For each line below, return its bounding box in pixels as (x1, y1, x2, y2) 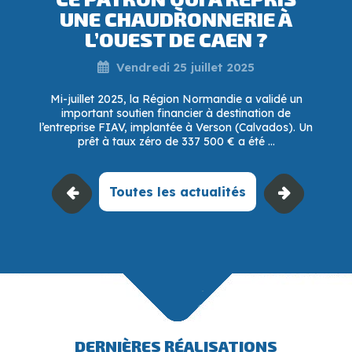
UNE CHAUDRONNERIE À (60, 5, 292, 31)
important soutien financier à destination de (61, 105, 291, 120)
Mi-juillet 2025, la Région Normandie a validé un (49, 91, 302, 106)
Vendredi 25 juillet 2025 (116, 59, 255, 75)
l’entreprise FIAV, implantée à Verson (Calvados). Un (39, 119, 313, 134)
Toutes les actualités (109, 183, 246, 200)
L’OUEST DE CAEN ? (84, 26, 268, 51)
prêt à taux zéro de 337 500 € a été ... (77, 134, 275, 148)
